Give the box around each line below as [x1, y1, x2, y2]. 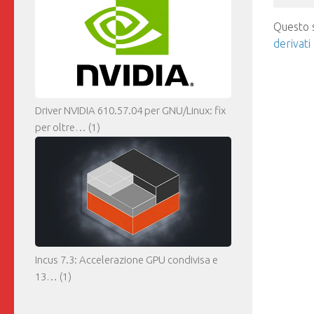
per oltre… [35, 121, 86, 134]
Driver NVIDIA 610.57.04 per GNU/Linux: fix [35, 104, 226, 117]
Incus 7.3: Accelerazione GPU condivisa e [35, 254, 218, 266]
